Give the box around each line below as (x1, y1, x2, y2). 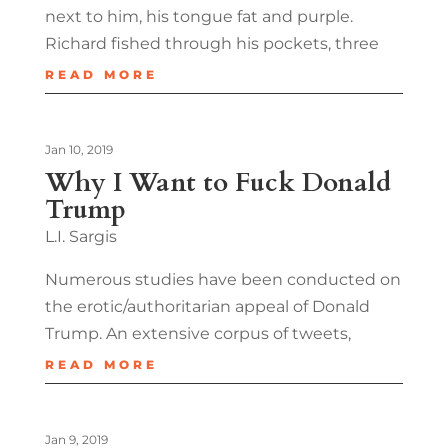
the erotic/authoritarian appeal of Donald (44, 296, 370, 316)
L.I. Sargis (44, 226, 117, 246)
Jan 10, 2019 (44, 141, 113, 157)
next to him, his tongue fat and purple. (44, 6, 353, 26)
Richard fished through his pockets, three (44, 33, 379, 53)
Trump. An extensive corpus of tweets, (44, 323, 351, 343)
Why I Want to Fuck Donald (44, 164, 391, 200)
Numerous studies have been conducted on (44, 269, 401, 289)
